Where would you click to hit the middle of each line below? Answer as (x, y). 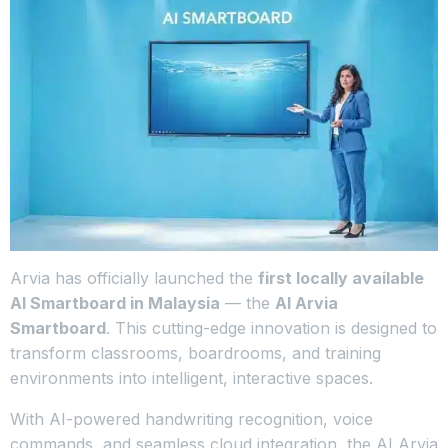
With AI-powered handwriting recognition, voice (191, 418)
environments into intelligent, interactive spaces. (191, 377)
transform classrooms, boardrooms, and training (195, 352)
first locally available (341, 277)
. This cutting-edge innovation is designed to (271, 327)
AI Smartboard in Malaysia (115, 302)
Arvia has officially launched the (134, 277)
